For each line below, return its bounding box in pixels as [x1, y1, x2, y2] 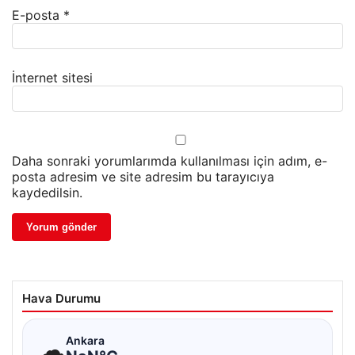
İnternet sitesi [12, 70, 93, 86]
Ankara [66, 333, 105, 347]
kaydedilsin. [12, 185, 82, 201]
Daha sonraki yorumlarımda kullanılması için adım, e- [12, 153, 327, 170]
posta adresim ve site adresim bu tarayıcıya [12, 169, 274, 185]
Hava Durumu [22, 291, 101, 307]
